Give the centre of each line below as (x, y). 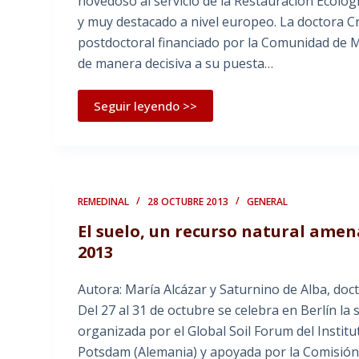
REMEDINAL (104, 202)
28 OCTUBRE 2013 (188, 202)
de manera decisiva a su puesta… (176, 64)
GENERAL (268, 202)
